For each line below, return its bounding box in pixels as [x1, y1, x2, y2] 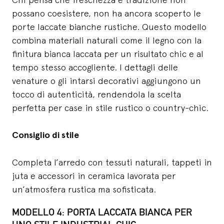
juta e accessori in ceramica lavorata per [12, 170, 175, 181]
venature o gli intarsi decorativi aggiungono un [12, 75, 201, 86]
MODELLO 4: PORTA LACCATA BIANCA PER [12, 206, 192, 218]
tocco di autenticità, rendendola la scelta [12, 89, 181, 100]
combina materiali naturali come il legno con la [12, 35, 201, 46]
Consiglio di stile [12, 129, 79, 141]
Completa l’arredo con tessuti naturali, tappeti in [12, 157, 212, 168]
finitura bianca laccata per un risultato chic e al [12, 48, 203, 59]
